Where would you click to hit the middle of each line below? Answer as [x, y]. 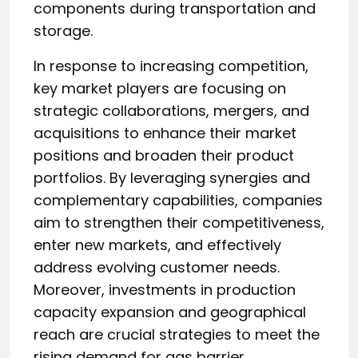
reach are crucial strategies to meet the [177, 334]
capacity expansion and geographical [170, 312]
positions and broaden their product [164, 155]
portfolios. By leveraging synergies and [172, 178]
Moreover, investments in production [165, 290]
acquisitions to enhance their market [165, 133]
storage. [63, 31]
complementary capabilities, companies [178, 200]
